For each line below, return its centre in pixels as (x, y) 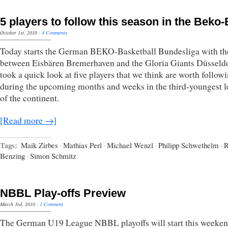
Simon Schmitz (53, 155)
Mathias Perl (82, 145)
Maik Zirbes (39, 145)
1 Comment (51, 204)
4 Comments (54, 32)
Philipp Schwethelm (189, 145)
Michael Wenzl (130, 145)
